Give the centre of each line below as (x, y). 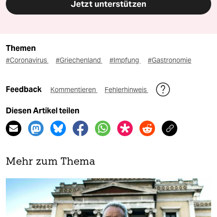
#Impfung (125, 60)
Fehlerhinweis (126, 90)
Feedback (24, 90)
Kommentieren (74, 90)
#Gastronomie (170, 60)
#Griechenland (79, 60)
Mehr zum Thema (51, 162)
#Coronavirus (27, 60)
